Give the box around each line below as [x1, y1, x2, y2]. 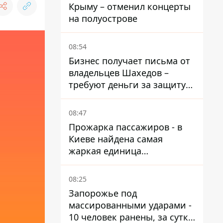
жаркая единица [69, 145, 141, 157]
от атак [69, 91, 101, 103]
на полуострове [69, 12, 137, 24]
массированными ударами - [69, 199, 192, 211]
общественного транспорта [69, 157, 191, 169]
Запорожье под [69, 187, 137, 199]
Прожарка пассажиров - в [69, 121, 182, 133]
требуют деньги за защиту [69, 79, 186, 91]
